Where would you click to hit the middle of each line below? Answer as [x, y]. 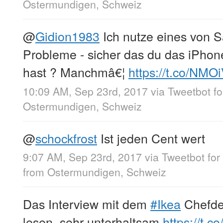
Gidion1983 [67, 36]
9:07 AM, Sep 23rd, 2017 [82, 157]
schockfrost [66, 138]
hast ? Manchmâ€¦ [76, 72]
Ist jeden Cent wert [151, 138]
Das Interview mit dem [87, 203]
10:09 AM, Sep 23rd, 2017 [85, 91]
